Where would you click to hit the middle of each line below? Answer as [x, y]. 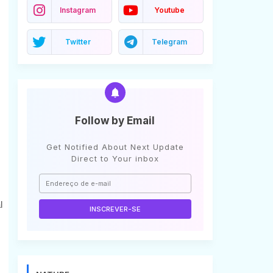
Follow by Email [115, 120]
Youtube [169, 10]
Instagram [78, 10]
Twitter [78, 41]
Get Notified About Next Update [115, 147]
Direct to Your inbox [115, 158]
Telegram [169, 41]
